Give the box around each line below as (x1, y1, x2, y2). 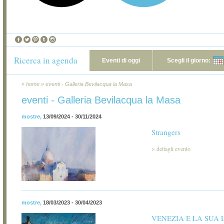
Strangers (151, 127, 180, 137)
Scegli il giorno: (167, 57, 210, 64)
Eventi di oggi (102, 57, 140, 64)
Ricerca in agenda (14, 54, 77, 66)
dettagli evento (156, 144, 190, 152)
